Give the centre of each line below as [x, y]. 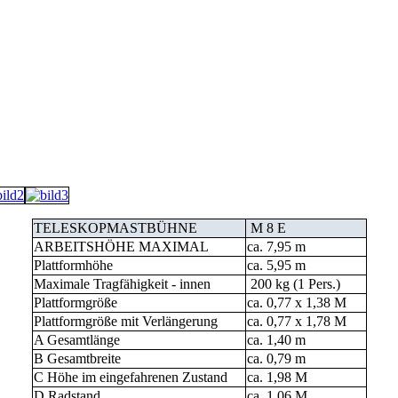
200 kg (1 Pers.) [293, 284]
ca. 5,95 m [276, 265]
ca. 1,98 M [277, 377]
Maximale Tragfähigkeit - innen [122, 284]
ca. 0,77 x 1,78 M [296, 321]
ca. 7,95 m [276, 247]
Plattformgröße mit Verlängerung [125, 321]
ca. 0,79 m [276, 358]
